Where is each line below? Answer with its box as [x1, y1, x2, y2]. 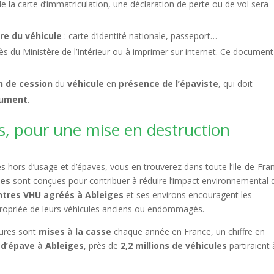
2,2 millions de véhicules [120, 240, 228, 251]
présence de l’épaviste [119, 78, 219, 89]
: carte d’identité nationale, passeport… [62, 30, 218, 42]
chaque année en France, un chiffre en [111, 226, 265, 237]
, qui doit [218, 78, 253, 89]
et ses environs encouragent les [124, 189, 253, 201]
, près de [84, 240, 121, 251]
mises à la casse [39, 226, 112, 237]
